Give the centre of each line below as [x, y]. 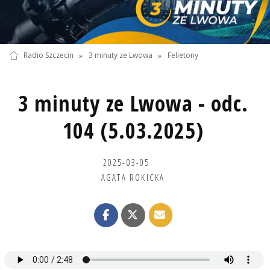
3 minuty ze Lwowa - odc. [133, 103]
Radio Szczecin [48, 55]
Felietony [183, 55]
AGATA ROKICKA [133, 177]
